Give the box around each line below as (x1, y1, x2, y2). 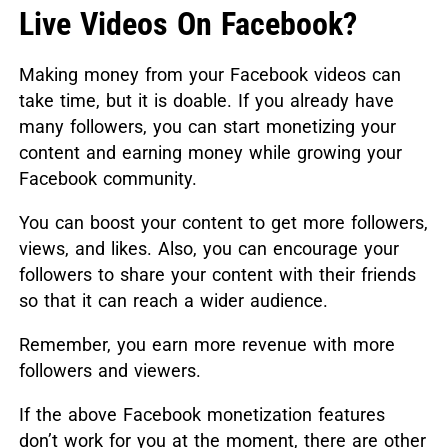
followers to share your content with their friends (18, 264, 416, 286)
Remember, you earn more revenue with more (18, 334, 395, 356)
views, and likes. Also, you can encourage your (18, 238, 399, 260)
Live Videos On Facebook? (18, 5, 357, 44)
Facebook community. (18, 168, 197, 190)
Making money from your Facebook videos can (18, 64, 401, 86)
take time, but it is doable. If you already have (18, 90, 394, 112)
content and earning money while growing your (18, 142, 402, 164)
